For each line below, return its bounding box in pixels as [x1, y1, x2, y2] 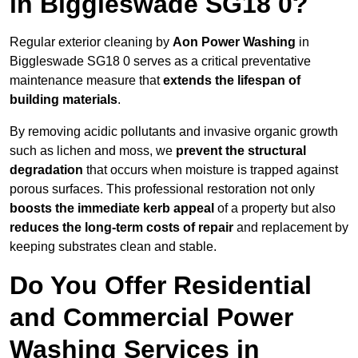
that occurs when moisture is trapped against [83, 163, 338, 177]
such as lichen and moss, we [10, 144, 176, 158]
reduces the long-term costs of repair [10, 221, 233, 235]
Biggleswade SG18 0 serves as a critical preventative [10, 54, 311, 69]
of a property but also [214, 201, 336, 216]
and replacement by [233, 221, 348, 235]
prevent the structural [176, 144, 306, 158]
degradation [10, 163, 83, 177]
